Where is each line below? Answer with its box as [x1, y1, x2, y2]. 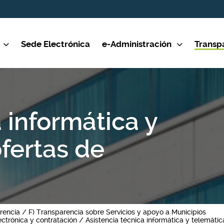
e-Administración [102, 39, 171, 49]
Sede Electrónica [21, 39, 90, 49]
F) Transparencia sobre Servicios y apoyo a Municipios [28, 208, 206, 216]
